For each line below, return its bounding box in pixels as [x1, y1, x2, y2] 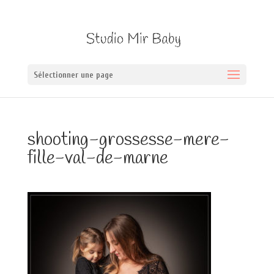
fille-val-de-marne [27, 146, 168, 171]
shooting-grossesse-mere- [27, 128, 229, 152]
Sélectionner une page [33, 69, 113, 80]
